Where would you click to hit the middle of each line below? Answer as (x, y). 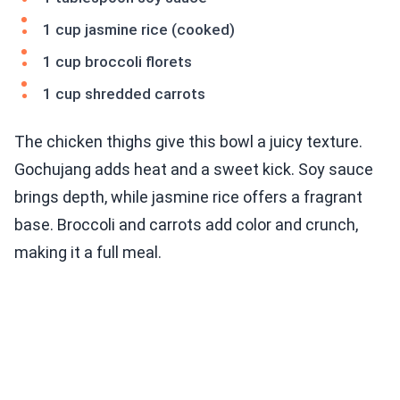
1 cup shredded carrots (124, 94)
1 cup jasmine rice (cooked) (139, 30)
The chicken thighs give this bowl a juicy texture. (188, 142)
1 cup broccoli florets (117, 62)
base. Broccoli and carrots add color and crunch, (186, 225)
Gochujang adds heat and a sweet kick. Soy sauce (194, 170)
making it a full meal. (88, 253)
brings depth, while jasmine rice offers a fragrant (188, 197)
